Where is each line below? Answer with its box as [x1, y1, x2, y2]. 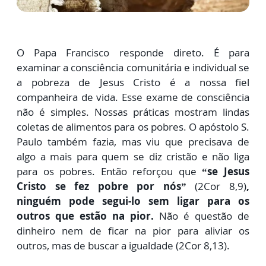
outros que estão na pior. [17, 209, 154, 223]
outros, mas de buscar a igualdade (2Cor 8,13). [17, 239, 230, 253]
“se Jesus [202, 164, 250, 179]
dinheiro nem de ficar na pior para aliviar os [17, 224, 249, 238]
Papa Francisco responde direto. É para [34, 46, 250, 60]
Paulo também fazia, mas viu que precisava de [17, 135, 249, 149]
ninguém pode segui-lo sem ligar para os [17, 194, 249, 208]
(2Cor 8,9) [186, 179, 247, 194]
